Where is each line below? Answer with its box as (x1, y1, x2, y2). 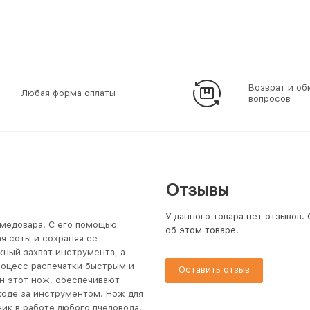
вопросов (248, 93, 291, 104)
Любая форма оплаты (21, 88, 116, 98)
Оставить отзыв (179, 264, 250, 275)
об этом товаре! (165, 225, 239, 235)
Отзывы (165, 180, 229, 200)
